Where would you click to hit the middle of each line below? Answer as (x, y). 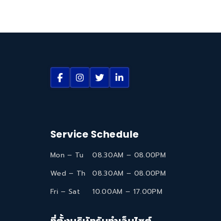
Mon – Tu (67, 155)
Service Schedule (95, 135)
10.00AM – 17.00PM (126, 192)
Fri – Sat (65, 192)
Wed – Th (68, 174)
